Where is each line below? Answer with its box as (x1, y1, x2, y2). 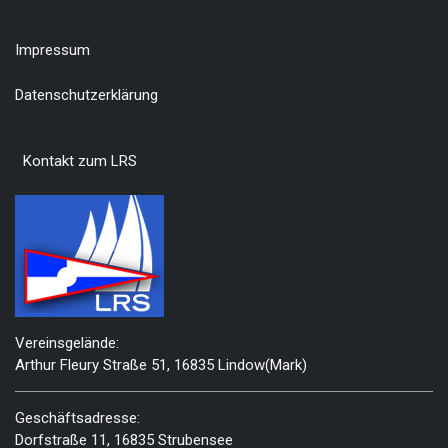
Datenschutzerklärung (15, 85, 158, 104)
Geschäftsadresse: (15, 408, 140, 427)
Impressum (15, 41, 90, 60)
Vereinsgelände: (15, 333, 123, 352)
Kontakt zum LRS (23, 152, 137, 171)
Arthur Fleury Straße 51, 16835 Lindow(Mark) (15, 355, 307, 374)
